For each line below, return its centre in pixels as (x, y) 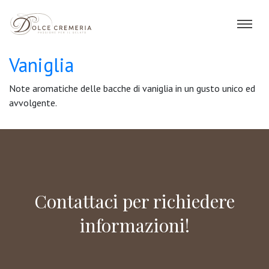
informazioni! (134, 225)
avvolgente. (33, 103)
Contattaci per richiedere (134, 201)
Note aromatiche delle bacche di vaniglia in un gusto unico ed (132, 88)
